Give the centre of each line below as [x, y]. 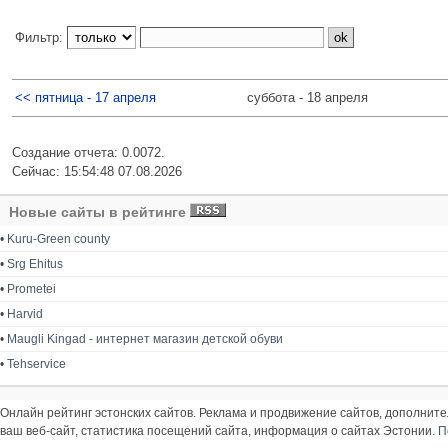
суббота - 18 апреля [307, 98]
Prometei [31, 288]
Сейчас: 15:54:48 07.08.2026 [97, 171]
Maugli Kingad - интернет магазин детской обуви [145, 338]
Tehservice [36, 363]
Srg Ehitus [35, 263]
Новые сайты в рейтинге [99, 211]
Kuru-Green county [58, 238]
